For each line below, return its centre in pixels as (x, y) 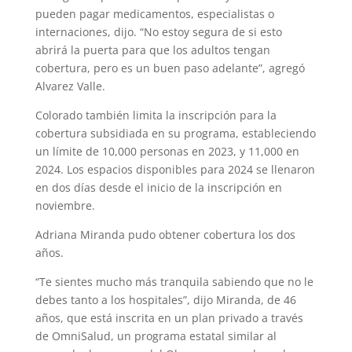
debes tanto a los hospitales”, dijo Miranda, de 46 (165, 299)
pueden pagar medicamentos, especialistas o (154, 13)
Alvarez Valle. (70, 86)
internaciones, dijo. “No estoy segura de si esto (158, 31)
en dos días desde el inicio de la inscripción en (158, 187)
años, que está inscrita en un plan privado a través (169, 317)
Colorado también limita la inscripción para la (156, 115)
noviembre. (65, 205)
